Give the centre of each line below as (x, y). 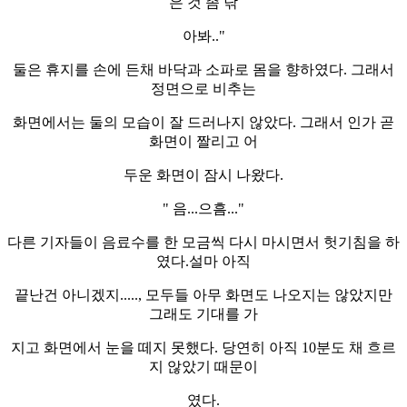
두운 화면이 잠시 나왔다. (203, 174)
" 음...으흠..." (203, 208)
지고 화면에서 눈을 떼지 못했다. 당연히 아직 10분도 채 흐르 (203, 347)
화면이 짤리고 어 (203, 141)
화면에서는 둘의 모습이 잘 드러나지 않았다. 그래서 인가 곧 (203, 122)
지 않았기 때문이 (203, 366)
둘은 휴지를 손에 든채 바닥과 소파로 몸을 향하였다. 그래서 (203, 69)
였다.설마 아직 (203, 261)
